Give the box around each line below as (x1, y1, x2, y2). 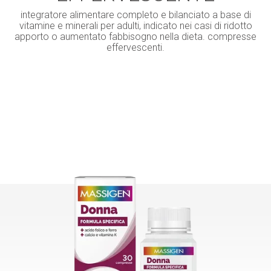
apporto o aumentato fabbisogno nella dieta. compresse (15, 31, 256, 43)
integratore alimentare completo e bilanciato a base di (20, 9, 251, 21)
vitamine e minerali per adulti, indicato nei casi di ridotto (19, 20, 252, 32)
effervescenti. (106, 42, 165, 54)
